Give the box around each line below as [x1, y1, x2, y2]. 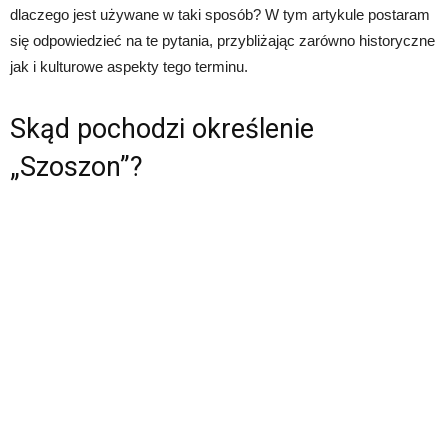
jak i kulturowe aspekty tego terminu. [10, 58, 248, 75]
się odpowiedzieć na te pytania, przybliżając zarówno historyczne [10, 32, 435, 49]
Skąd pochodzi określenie [10, 113, 314, 145]
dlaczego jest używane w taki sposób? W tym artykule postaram [10, 6, 430, 23]
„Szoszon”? [10, 151, 143, 183]
